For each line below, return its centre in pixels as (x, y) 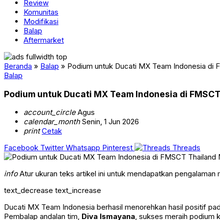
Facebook (21, 148)
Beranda (18, 66)
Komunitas (41, 12)
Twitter (52, 148)
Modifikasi (41, 21)
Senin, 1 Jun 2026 (110, 122)
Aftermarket (44, 40)
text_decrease (28, 191)
